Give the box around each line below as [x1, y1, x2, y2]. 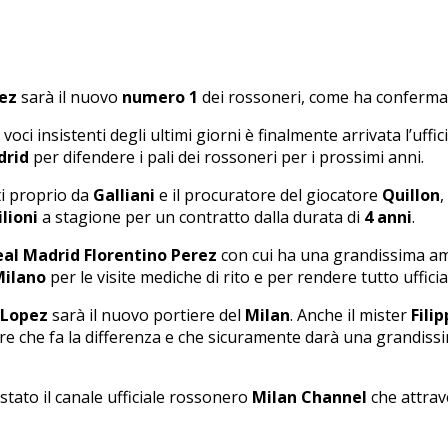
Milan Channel [252, 385, 367, 408]
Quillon [382, 183, 440, 206]
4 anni [364, 205, 412, 228]
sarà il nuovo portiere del [48, 303, 245, 326]
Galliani [93, 183, 155, 206]
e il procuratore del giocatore [155, 183, 382, 206]
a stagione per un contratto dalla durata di [38, 205, 364, 228]
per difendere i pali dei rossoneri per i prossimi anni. [29, 145, 424, 168]
